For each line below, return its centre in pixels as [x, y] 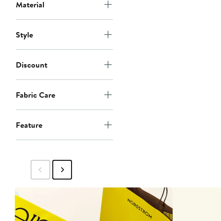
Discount [32, 65]
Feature [29, 125]
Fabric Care [36, 95]
